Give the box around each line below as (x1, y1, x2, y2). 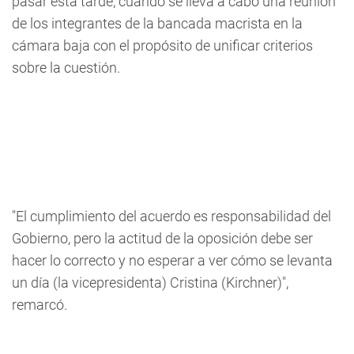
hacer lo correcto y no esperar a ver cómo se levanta (12, 252, 333, 269)
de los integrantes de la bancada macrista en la (12, 15, 303, 32)
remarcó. (12, 296, 67, 314)
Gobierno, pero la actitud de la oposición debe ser (12, 230, 313, 247)
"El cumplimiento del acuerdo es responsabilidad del (12, 208, 331, 225)
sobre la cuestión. (12, 59, 120, 77)
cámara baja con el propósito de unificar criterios (12, 37, 313, 55)
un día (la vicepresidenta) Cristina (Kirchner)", (12, 274, 288, 292)
